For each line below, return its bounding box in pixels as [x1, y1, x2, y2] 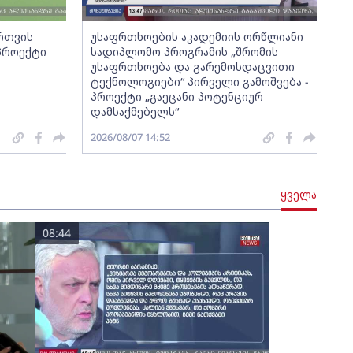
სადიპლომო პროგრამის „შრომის [90, 44, 278, 59]
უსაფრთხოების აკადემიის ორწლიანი [90, 29, 303, 44]
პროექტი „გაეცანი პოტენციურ [90, 89, 263, 104]
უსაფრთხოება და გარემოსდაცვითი [90, 59, 295, 74]
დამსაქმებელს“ [90, 104, 179, 119]
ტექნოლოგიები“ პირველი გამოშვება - [90, 74, 309, 89]
